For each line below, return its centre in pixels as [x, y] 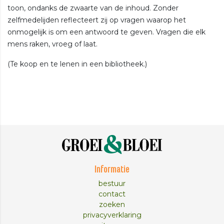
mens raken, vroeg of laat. [52, 44]
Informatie [112, 170]
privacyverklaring [112, 215]
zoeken [112, 205]
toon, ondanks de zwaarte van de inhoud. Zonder [93, 8]
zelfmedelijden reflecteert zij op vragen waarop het [97, 20]
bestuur [112, 184]
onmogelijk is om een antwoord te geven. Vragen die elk [106, 32]
